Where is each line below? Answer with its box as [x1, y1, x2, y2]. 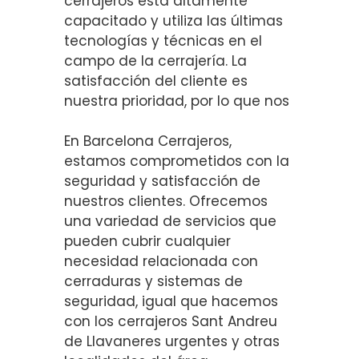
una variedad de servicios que [64, 212, 276, 231]
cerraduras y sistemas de [64, 272, 243, 291]
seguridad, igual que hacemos [64, 292, 278, 311]
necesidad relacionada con [64, 252, 258, 271]
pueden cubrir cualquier [64, 232, 231, 251]
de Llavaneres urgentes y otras [64, 332, 280, 351]
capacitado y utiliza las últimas [64, 10, 283, 30]
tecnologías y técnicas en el [64, 30, 262, 50]
